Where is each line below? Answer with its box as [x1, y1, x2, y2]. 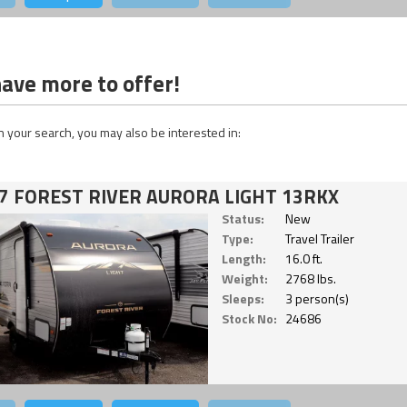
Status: [221, 209, 264, 229]
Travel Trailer [284, 229, 354, 249]
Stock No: [221, 309, 277, 329]
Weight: [221, 269, 268, 289]
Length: [221, 249, 266, 269]
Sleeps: [221, 289, 264, 309]
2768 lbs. [284, 269, 336, 289]
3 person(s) [284, 289, 349, 309]
